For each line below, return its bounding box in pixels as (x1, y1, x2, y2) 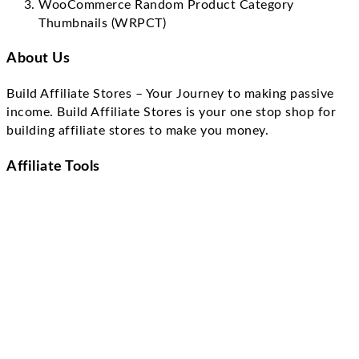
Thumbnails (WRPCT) (38, 16, 166, 30)
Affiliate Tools (6, 159, 100, 175)
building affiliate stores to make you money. (6, 124, 268, 138)
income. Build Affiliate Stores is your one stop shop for (6, 106, 336, 119)
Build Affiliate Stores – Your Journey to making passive (6, 87, 334, 101)
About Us (6, 51, 70, 67)
